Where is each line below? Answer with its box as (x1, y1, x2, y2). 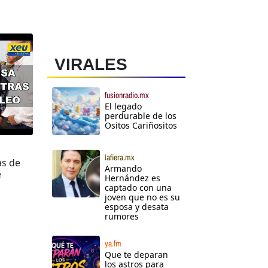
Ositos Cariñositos (105, 120, 177, 132)
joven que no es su (105, 191, 180, 203)
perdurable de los (105, 110, 176, 122)
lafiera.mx (105, 152, 135, 163)
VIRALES (54, 55, 127, 74)
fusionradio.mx (105, 90, 149, 101)
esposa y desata (105, 201, 169, 213)
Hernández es (105, 172, 160, 184)
